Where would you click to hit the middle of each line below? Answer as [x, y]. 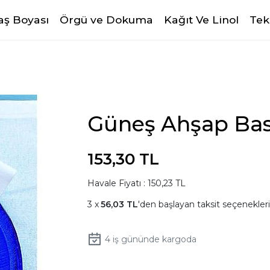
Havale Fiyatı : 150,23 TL [136, 183]
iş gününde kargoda [153, 239]
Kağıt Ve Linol [202, 20]
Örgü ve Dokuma [107, 20]
